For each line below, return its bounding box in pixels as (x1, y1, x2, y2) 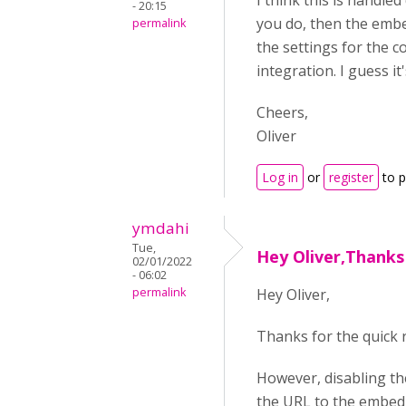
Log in (262, 169, 298, 186)
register (329, 169, 373, 186)
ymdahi (132, 217, 189, 238)
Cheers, (256, 102, 308, 122)
